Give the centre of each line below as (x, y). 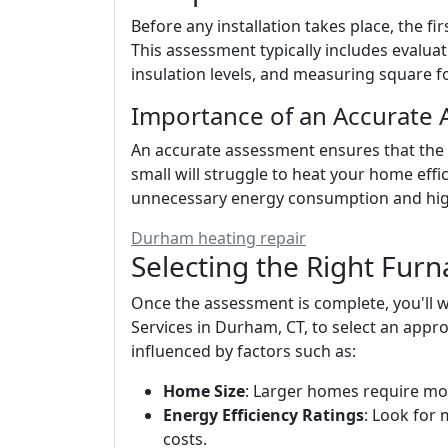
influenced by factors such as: (243, 351)
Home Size (204, 391)
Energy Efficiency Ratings (263, 415)
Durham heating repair (218, 238)
